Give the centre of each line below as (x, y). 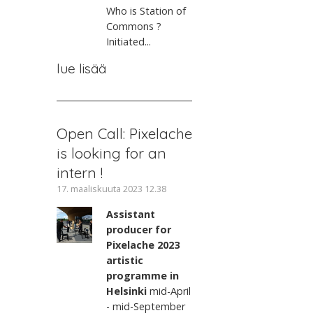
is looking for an (111, 153)
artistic (125, 261)
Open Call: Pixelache (124, 134)
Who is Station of (146, 11)
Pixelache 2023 (143, 245)
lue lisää (81, 69)
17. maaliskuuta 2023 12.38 (111, 189)
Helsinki (127, 291)
